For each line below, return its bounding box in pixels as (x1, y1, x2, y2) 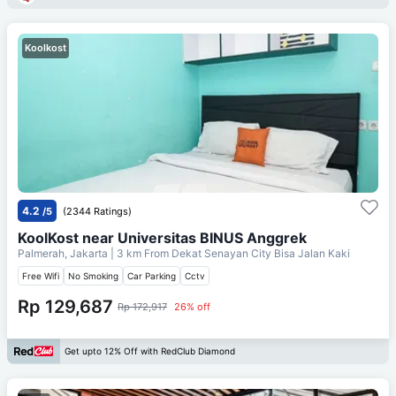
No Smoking (68, 270, 118, 281)
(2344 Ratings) (63, 204, 132, 217)
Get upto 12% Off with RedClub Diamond (65, 346, 235, 357)
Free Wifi (22, 270, 59, 281)
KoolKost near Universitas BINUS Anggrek (18, 228, 307, 247)
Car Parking (127, 270, 176, 281)
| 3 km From (110, 246, 169, 260)
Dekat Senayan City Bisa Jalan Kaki (171, 246, 350, 260)
